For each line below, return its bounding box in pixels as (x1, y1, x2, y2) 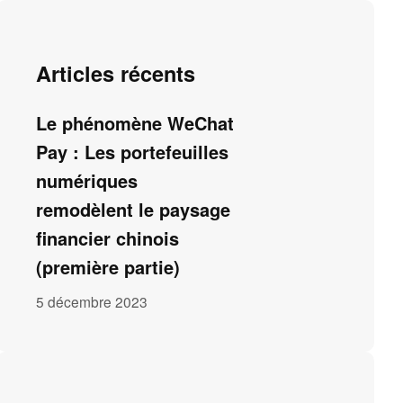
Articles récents (36, 58, 196, 89)
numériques (36, 166, 139, 193)
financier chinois (36, 224, 180, 251)
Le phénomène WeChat (36, 109, 235, 136)
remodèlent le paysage (36, 195, 231, 222)
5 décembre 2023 (36, 291, 148, 311)
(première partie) (36, 253, 181, 280)
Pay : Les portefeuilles (36, 138, 229, 165)
